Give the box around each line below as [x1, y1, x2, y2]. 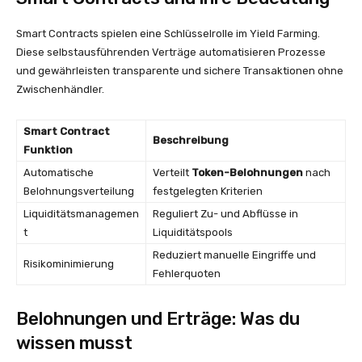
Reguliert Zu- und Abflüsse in [153, 208, 298, 220]
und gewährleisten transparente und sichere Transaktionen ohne [16, 65, 343, 77]
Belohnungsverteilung [23, 185, 134, 197]
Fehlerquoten [153, 267, 221, 280]
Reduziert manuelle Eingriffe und [153, 249, 316, 261]
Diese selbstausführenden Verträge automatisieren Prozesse [16, 46, 326, 58]
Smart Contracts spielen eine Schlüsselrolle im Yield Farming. [16, 27, 320, 40]
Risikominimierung [23, 258, 114, 270]
